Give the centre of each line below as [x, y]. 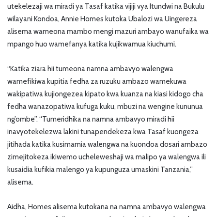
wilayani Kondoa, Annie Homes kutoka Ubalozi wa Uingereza [102, 19]
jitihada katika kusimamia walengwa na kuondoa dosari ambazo [107, 145]
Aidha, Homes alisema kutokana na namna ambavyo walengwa [107, 207]
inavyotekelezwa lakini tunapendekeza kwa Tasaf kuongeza [103, 132]
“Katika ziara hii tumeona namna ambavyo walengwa [90, 69]
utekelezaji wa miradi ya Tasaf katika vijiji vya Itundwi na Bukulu [106, 7]
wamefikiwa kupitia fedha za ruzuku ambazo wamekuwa [97, 82]
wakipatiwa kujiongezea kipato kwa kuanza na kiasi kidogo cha [105, 94]
